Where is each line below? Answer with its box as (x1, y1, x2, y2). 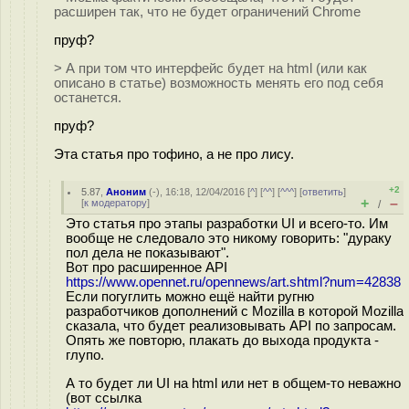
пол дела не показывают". (66, 246, 229, 260)
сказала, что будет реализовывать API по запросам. (66, 319, 396, 333)
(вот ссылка (66, 390, 142, 405)
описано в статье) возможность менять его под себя (54, 75, 383, 90)
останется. (54, 89, 121, 105)
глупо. (66, 348, 104, 362)
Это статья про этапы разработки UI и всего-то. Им (66, 216, 388, 231)
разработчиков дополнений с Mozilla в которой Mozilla (66, 304, 404, 319)
